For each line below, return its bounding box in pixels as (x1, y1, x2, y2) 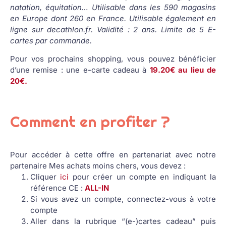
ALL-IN (85, 183, 109, 193)
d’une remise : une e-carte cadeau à (10, 65, 147, 75)
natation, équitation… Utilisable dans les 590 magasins (10, 2, 216, 12)
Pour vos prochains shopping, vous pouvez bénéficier (10, 53, 216, 64)
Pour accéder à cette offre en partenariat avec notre (10, 150, 216, 160)
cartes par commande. (10, 35, 92, 45)
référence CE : (30, 183, 85, 193)
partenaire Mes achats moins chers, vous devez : (10, 161, 186, 171)
